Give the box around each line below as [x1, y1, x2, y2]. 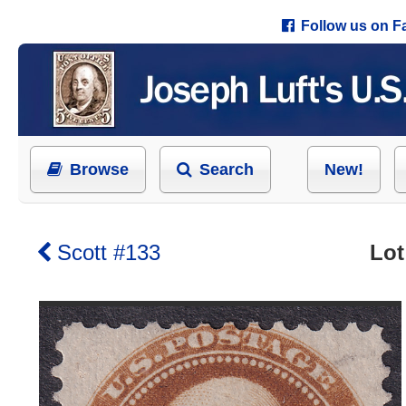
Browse [70, 160, 129, 179]
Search [199, 160, 254, 179]
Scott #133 [57, 240, 160, 265]
